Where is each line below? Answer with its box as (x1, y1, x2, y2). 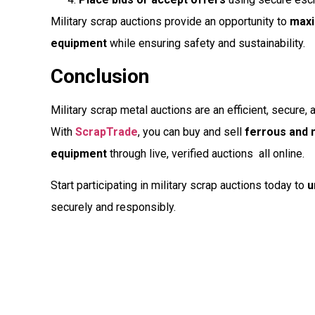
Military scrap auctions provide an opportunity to (51, 15, 290, 29)
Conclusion (51, 64, 149, 88)
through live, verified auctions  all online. (107, 146, 304, 160)
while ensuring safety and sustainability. (107, 37, 305, 51)
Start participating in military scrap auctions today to (51, 179, 307, 193)
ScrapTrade (75, 124, 138, 139)
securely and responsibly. (51, 200, 176, 214)
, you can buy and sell (138, 124, 245, 139)
